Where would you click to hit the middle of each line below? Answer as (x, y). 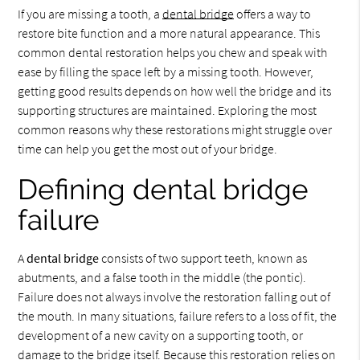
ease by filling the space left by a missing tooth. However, (166, 72)
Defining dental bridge (164, 189)
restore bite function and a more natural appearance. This (169, 33)
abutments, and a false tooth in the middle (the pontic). (162, 277)
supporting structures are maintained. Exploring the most (168, 110)
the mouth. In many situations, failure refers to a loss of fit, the (178, 316)
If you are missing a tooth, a (90, 14)
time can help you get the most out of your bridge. (148, 149)
